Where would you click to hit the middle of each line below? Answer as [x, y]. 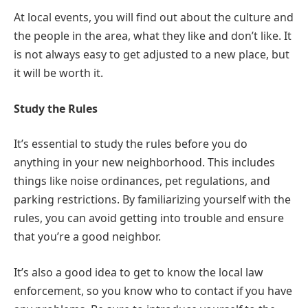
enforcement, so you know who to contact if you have [153, 291]
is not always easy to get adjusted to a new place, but [152, 55]
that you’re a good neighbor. [87, 237]
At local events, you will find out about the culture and [154, 18]
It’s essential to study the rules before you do [131, 144]
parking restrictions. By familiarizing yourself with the [152, 200]
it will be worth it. [58, 73]
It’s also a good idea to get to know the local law [139, 272]
